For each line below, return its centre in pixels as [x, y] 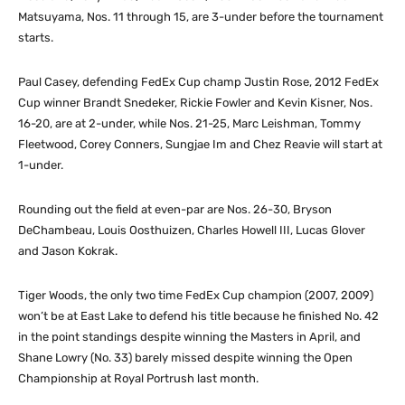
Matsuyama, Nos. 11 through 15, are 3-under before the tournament [201, 16]
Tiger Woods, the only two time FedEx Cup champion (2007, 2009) [196, 295]
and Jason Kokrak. [68, 250]
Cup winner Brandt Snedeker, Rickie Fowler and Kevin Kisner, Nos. [195, 102]
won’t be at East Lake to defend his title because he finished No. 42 [198, 316]
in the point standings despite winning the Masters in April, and [189, 336]
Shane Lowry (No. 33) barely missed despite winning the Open [185, 357]
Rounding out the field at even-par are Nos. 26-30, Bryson [175, 209]
